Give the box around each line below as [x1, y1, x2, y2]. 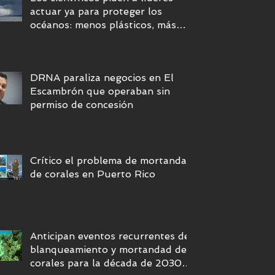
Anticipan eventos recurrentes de [30, 230, 190, 242]
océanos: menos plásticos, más [30, 18, 176, 31]
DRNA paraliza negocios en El [30, 71, 174, 83]
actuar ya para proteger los [30, 5, 162, 17]
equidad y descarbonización [30, 32, 162, 44]
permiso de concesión [30, 98, 133, 110]
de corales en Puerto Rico [30, 168, 155, 180]
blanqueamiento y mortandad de [30, 243, 187, 255]
